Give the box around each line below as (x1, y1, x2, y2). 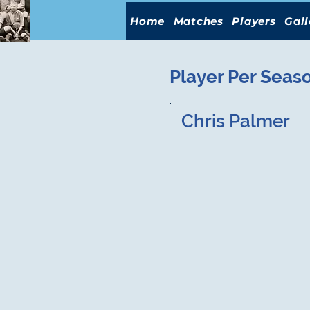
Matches (173, 15, 224, 28)
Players (232, 15, 276, 28)
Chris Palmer (181, 111, 290, 131)
